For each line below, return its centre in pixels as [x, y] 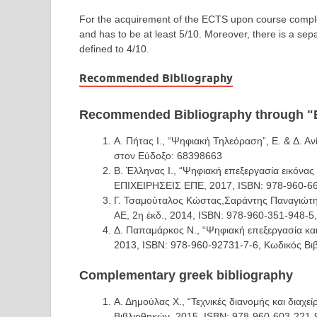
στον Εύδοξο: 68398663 [168, 155]
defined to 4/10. [114, 49]
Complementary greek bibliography [186, 275]
